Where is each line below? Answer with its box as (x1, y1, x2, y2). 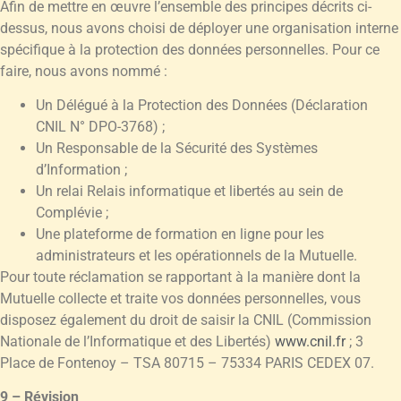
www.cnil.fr (275, 333, 346, 351)
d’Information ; (36, 161, 127, 179)
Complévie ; (36, 204, 108, 222)
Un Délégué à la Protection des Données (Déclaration (36, 97, 368, 115)
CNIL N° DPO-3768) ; (36, 118, 165, 136)
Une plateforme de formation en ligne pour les (36, 226, 324, 243)
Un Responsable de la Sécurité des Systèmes (36, 140, 318, 158)
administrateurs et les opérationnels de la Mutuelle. (36, 247, 357, 265)
